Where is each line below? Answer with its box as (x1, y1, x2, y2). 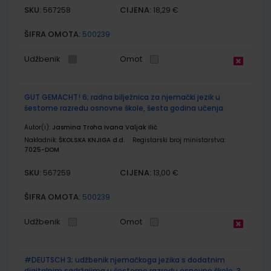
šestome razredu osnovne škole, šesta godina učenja (24, 102, 223, 113)
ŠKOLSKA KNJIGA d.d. (59, 135, 125, 145)
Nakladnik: (24, 135, 59, 145)
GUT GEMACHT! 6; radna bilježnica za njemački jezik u (24, 91, 220, 102)
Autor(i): (24, 122, 52, 132)
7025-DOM (24, 145, 59, 154)
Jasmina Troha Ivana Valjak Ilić (52, 122, 157, 132)
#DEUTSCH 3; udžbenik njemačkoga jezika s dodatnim (24, 254, 225, 265)
